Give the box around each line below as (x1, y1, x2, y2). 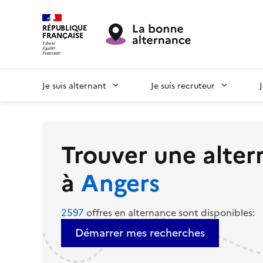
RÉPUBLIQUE (42, 22, 87, 32)
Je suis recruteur (151, 79, 215, 91)
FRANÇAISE (42, 30, 83, 40)
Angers (81, 164, 160, 197)
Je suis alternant (42, 79, 106, 91)
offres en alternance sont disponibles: (84, 205, 255, 218)
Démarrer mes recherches (75, 224, 205, 241)
